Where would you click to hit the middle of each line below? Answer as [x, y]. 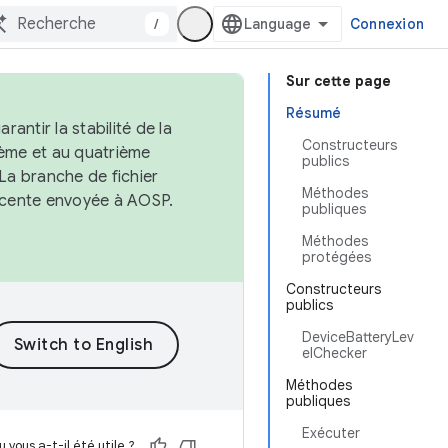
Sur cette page [338, 81]
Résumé [313, 113]
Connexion [386, 24]
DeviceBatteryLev [358, 337]
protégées [336, 257]
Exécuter [331, 433]
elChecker [334, 353]
